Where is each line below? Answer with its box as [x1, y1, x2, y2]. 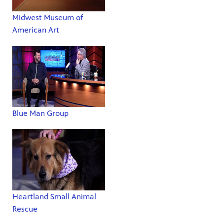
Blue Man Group [12, 109, 69, 118]
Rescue [12, 204, 37, 214]
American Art [12, 25, 59, 35]
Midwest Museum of [12, 12, 83, 22]
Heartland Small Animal [12, 192, 96, 202]
